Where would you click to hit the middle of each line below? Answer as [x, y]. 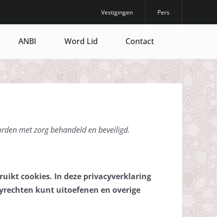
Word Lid [81, 41]
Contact [140, 41]
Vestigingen [117, 12]
